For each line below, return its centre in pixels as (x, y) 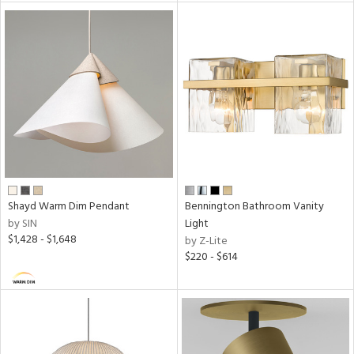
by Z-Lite (206, 241)
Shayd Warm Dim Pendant (69, 207)
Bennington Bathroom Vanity (254, 207)
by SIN (23, 224)
